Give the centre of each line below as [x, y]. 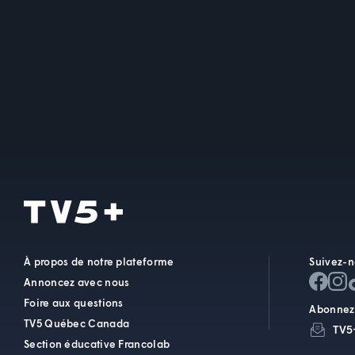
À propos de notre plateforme [99, 261]
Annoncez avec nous [77, 282]
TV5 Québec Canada [77, 323]
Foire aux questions [74, 303]
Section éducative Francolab [97, 344]
